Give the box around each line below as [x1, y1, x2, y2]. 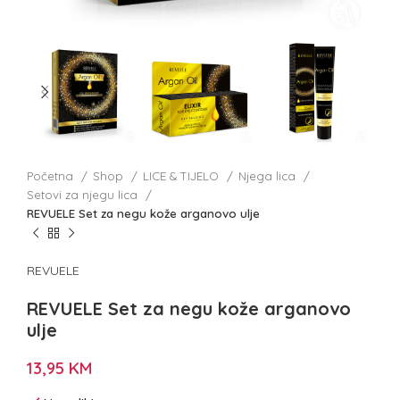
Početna [27, 169, 77, 184]
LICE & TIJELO [143, 169, 222, 184]
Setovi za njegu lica [27, 187, 141, 203]
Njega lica [238, 169, 299, 184]
